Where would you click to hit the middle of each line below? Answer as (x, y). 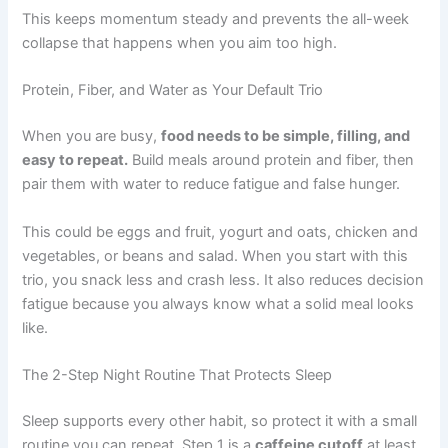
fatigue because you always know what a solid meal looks (218, 303)
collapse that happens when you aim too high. (180, 43)
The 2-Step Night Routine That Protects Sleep (177, 375)
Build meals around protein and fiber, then (271, 160)
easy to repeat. (75, 160)
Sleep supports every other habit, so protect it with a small (220, 420)
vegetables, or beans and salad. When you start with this (215, 255)
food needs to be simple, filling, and (286, 136)
